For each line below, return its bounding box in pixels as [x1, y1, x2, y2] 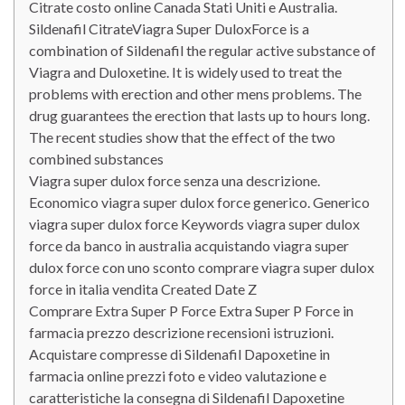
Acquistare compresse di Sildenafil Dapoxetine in [29, 345, 330, 363]
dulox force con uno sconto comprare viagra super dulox [29, 259, 374, 276]
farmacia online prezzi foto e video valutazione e [29, 367, 326, 384]
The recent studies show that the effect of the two [29, 128, 335, 146]
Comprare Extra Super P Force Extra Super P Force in [29, 302, 353, 319]
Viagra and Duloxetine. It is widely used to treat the [29, 63, 342, 80]
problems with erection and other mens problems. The [29, 85, 362, 102]
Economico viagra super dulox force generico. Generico [29, 193, 370, 211]
